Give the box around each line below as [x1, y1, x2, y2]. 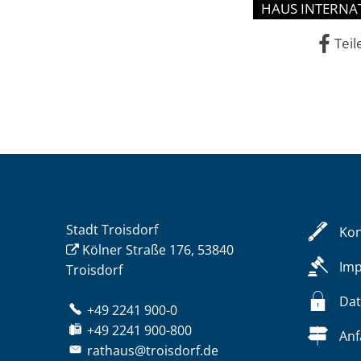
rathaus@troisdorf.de [87, 342, 219, 359]
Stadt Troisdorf [66, 221, 158, 239]
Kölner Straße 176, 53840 [82, 241, 234, 259]
